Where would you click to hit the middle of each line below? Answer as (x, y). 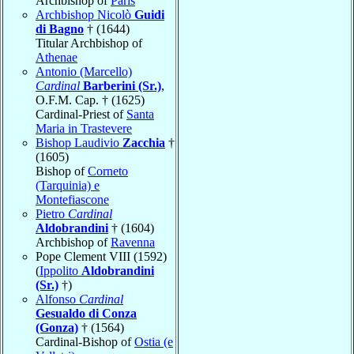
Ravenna (133, 242)
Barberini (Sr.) (122, 85)
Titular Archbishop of (89, 43)
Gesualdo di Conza (86, 313)
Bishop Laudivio (79, 142)
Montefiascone (72, 199)
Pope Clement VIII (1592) (101, 256)
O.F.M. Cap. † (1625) (90, 100)
